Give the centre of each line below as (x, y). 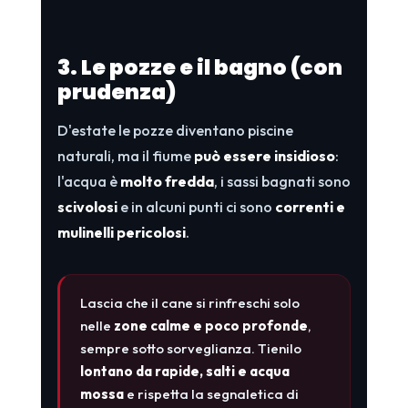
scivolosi (87, 206)
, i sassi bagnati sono (282, 181)
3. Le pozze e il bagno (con (199, 67)
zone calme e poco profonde (210, 325)
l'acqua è (88, 181)
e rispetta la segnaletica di (211, 393)
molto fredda (167, 181)
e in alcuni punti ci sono (196, 206)
